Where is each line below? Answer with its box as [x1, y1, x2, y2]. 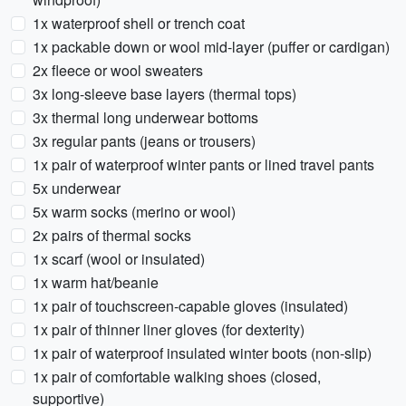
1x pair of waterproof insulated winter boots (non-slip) [33, 343, 372, 363]
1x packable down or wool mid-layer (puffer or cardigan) [33, 36, 390, 57]
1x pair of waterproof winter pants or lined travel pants [33, 154, 374, 175]
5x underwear [33, 178, 121, 198]
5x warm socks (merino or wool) [33, 201, 236, 222]
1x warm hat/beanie [33, 272, 159, 293]
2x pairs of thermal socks [33, 225, 191, 246]
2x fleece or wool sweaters [33, 60, 203, 81]
